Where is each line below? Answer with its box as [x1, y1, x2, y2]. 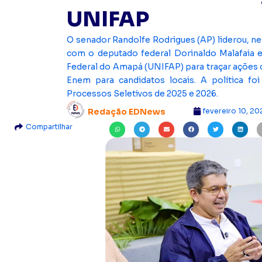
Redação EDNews [88, 106, 166, 118]
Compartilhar [26, 122, 73, 131]
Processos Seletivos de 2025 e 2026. [67, 88, 219, 99]
